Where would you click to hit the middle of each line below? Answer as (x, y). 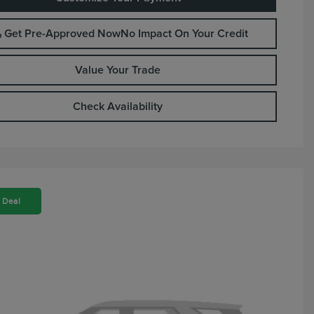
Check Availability (118, 107)
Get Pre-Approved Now (62, 34)
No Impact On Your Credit (184, 34)
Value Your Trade (118, 70)
